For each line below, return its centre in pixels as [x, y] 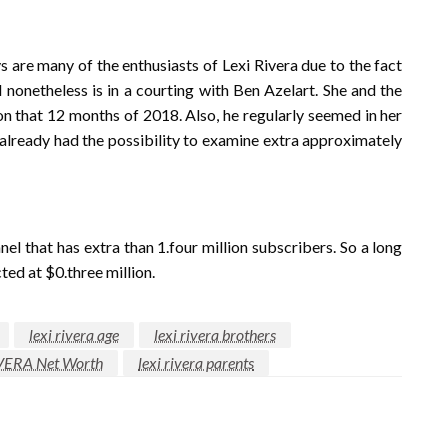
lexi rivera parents [196, 363]
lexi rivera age [74, 335]
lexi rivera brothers [215, 335]
